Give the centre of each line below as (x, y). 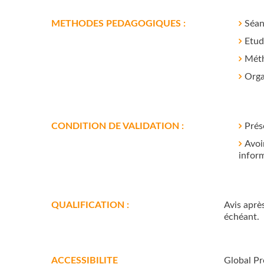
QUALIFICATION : (90, 205)
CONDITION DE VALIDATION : (118, 126)
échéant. (241, 217)
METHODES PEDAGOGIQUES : (118, 24)
